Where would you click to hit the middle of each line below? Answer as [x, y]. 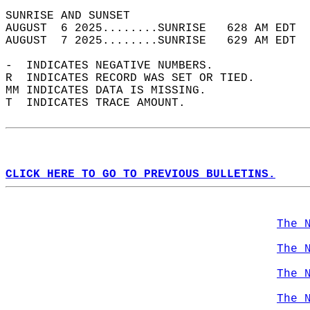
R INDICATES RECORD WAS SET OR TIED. [137, 78]
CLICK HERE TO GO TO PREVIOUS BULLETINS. [140, 174]
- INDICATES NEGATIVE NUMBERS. [116, 66]
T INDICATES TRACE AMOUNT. [102, 103]
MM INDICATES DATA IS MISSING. [113, 91]
